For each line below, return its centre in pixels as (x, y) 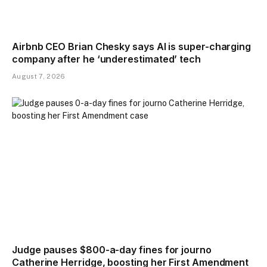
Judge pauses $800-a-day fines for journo (112, 249)
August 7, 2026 (39, 77)
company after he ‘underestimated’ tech (106, 59)
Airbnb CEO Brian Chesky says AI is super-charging (132, 47)
